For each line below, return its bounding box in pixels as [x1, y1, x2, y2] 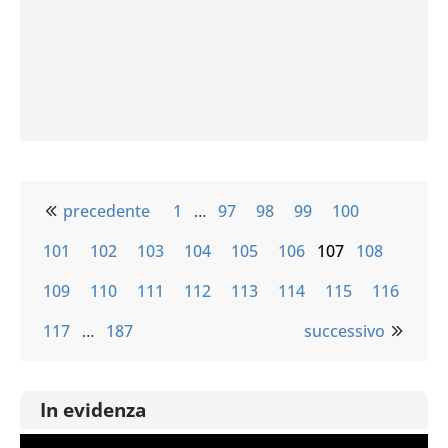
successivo [304, 320, 385, 342]
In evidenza [40, 396, 146, 423]
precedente [63, 200, 150, 222]
